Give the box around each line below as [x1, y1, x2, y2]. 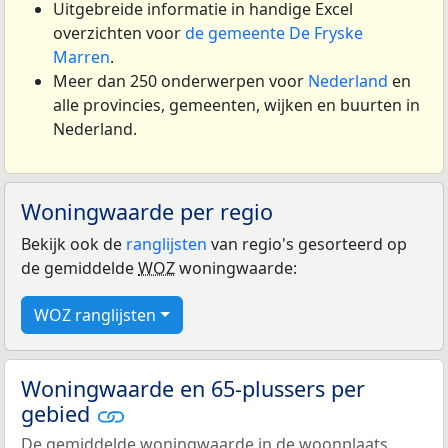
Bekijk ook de [21, 232, 126, 255]
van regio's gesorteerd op [207, 232, 407, 255]
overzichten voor [53, 21, 185, 44]
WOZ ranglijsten [34, 303, 156, 326]
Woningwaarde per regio [21, 196, 273, 226]
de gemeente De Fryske [185, 21, 363, 44]
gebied [21, 398, 96, 428]
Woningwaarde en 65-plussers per [21, 373, 365, 403]
